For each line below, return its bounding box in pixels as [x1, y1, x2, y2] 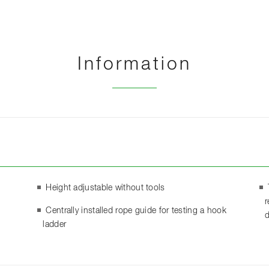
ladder [43, 220, 67, 229]
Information [77, 55, 192, 74]
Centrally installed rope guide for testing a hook [46, 206, 227, 215]
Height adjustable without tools [46, 183, 165, 192]
